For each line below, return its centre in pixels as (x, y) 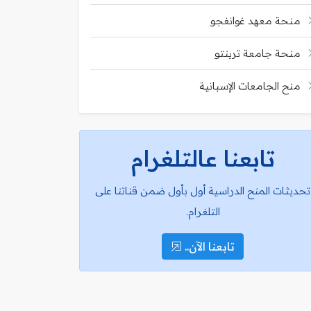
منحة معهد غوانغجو (255, 20)
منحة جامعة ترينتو (258, 53)
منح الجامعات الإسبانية (250, 85)
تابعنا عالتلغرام (203, 158)
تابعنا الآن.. (208, 246)
